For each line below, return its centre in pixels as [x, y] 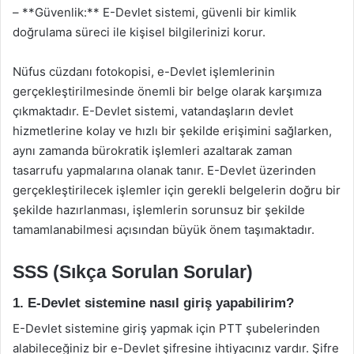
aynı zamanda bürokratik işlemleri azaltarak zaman [153, 151]
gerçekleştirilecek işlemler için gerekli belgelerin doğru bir [177, 190]
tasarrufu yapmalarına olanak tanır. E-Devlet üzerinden [164, 170]
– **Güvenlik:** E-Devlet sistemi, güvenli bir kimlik [154, 12]
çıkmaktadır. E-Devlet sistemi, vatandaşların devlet [153, 111]
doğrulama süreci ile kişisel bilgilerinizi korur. [139, 32]
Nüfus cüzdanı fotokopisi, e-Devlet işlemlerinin [144, 72]
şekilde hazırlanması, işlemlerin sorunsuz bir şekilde [159, 210]
